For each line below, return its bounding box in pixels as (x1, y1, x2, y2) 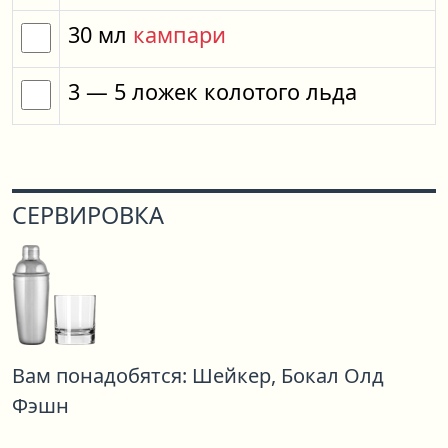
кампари (133, 20, 226, 49)
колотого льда (204, 77, 357, 106)
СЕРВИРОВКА (12, 199, 164, 231)
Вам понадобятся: (12, 362, 187, 389)
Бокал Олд (281, 362, 384, 389)
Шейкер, (192, 362, 276, 389)
